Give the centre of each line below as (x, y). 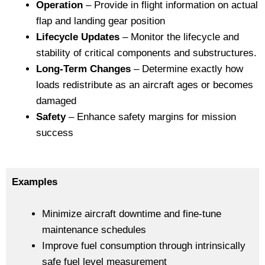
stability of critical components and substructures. (146, 53)
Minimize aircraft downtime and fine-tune (132, 214)
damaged (56, 101)
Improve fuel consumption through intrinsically (144, 246)
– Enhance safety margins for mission (151, 117)
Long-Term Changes (83, 69)
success (55, 133)
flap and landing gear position (101, 21)
